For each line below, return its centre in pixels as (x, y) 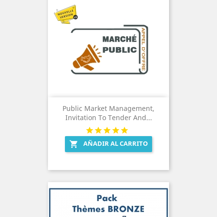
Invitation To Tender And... (108, 117)
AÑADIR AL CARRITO (116, 143)
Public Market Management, (108, 108)
